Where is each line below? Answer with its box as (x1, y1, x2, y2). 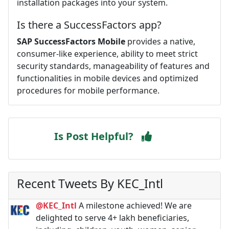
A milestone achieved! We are (77, 200, 192, 211)
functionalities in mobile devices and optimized (17, 73, 198, 84)
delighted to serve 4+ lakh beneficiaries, (36, 212, 189, 223)
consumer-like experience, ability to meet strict (17, 48, 198, 59)
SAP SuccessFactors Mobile (17, 36, 125, 47)
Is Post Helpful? (54, 129, 133, 143)
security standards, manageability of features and (17, 60, 210, 72)
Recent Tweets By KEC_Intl (17, 175, 163, 192)
